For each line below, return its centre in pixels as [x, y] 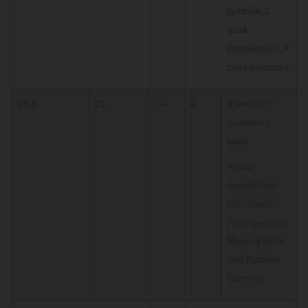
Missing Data [255, 240]
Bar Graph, [251, 203]
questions [249, 122]
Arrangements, [259, 222]
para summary [259, 66]
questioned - [254, 185]
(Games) [246, 277]
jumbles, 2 [249, 11]
